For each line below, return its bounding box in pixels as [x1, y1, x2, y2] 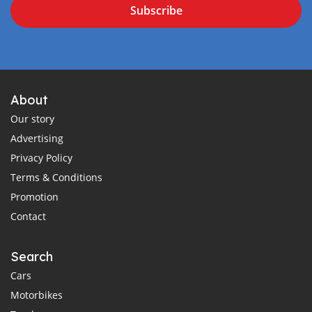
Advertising [10, 131, 63, 145]
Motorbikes [10, 288, 63, 302]
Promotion [10, 189, 58, 203]
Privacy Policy [10, 150, 72, 164]
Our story [10, 111, 54, 125]
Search [10, 248, 53, 265]
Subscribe [130, 2, 182, 18]
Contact [10, 209, 46, 223]
